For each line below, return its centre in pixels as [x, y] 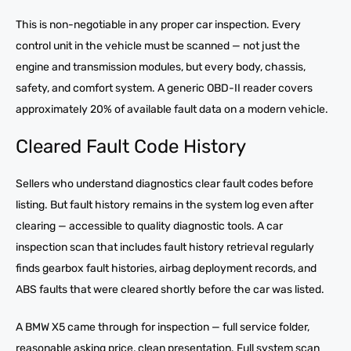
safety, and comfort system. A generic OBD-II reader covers [164, 88]
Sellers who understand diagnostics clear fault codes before [165, 183]
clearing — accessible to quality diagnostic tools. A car [149, 226]
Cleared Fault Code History [131, 146]
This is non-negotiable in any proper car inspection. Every [158, 24]
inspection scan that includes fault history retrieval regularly [165, 247]
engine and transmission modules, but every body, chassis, [161, 67]
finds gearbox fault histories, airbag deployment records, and [166, 268]
